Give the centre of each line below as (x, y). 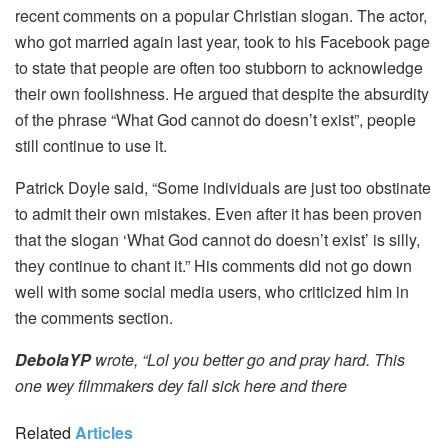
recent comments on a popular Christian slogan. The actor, (221, 16)
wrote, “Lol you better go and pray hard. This (248, 360)
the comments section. (94, 318)
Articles (104, 433)
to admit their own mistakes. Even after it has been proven (218, 214)
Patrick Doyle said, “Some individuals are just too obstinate (223, 188)
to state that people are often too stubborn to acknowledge (219, 68)
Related (43, 433)
